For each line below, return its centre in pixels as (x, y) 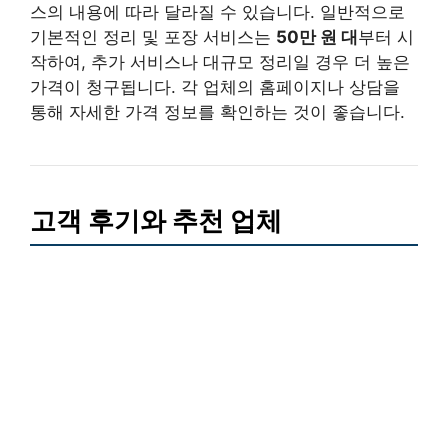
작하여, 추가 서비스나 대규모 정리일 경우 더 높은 (220, 62)
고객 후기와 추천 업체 (156, 221)
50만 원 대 (317, 37)
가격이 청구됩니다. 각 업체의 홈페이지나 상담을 (215, 87)
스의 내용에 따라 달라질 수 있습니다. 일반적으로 (217, 12)
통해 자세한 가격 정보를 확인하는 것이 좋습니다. (217, 112)
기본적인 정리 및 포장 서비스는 (153, 37)
